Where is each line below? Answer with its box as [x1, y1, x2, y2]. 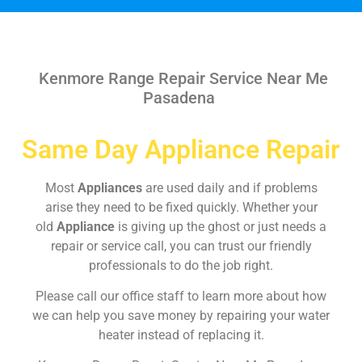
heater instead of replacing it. [98, 326, 264, 343]
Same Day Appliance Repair [22, 133, 340, 165]
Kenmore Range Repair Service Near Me [34, 68, 328, 88]
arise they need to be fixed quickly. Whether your [44, 199, 318, 215]
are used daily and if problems [145, 179, 318, 196]
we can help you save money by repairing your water [32, 307, 330, 323]
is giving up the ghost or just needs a [118, 218, 326, 234]
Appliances [77, 179, 145, 196]
